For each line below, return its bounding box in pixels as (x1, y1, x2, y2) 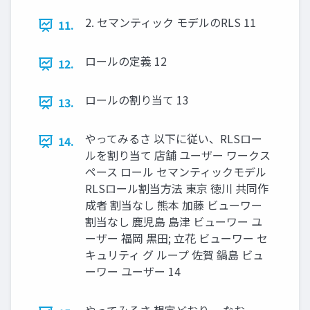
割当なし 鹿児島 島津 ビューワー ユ (85, 213, 262, 230)
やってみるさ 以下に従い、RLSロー (85, 130, 262, 147)
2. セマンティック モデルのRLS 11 (85, 14, 256, 30)
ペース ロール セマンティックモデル (85, 163, 266, 180)
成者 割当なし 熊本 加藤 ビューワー (85, 197, 262, 213)
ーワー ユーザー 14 (85, 263, 181, 280)
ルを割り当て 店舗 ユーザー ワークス (85, 147, 271, 163)
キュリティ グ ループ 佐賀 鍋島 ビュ (85, 246, 264, 263)
